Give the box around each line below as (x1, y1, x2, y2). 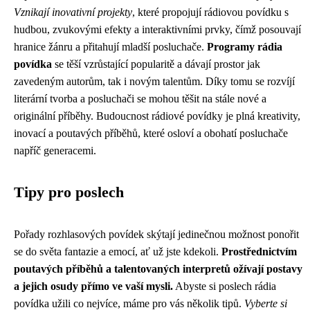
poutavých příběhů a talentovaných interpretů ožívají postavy (14, 263, 302, 275)
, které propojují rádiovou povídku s (132, 6, 289, 18)
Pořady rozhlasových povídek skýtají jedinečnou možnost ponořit (14, 228, 299, 240)
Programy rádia (207, 41, 282, 53)
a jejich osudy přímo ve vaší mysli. (14, 280, 173, 292)
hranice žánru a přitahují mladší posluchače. (14, 41, 207, 53)
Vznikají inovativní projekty (14, 6, 132, 18)
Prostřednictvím (221, 246, 297, 257)
